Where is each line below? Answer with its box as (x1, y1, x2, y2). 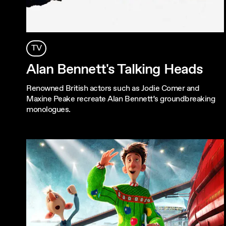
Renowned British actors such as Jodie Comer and (26, 83, 200, 94)
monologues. (26, 104, 71, 116)
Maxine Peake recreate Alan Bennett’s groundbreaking (26, 94, 215, 105)
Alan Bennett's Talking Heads (26, 60, 203, 80)
